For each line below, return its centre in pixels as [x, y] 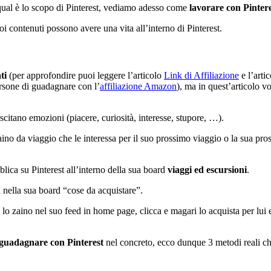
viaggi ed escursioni [207, 169]
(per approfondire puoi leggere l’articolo [85, 75]
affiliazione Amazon [138, 86]
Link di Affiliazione [201, 75]
